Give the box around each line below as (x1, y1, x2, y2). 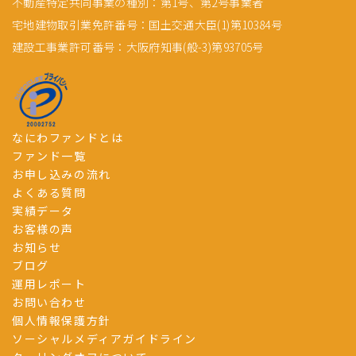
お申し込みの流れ (12, 165, 111, 182)
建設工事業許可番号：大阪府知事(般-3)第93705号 (12, 38, 264, 55)
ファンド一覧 (12, 147, 87, 164)
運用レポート (12, 275, 87, 292)
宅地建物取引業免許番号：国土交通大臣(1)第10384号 (12, 16, 283, 33)
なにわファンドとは (12, 129, 124, 145)
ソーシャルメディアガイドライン (12, 330, 197, 346)
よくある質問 (12, 184, 87, 200)
